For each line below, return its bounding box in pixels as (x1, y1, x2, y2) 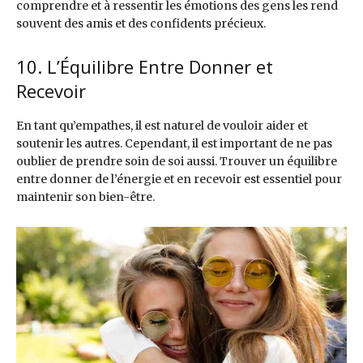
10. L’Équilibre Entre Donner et (16, 54, 273, 79)
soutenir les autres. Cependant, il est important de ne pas (16, 136, 332, 152)
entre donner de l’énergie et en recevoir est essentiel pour (16, 172, 342, 187)
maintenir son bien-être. (16, 190, 155, 205)
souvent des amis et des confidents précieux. (16, 16, 266, 32)
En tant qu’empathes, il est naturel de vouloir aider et (16, 118, 308, 134)
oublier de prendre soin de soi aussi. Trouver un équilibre (16, 154, 337, 169)
